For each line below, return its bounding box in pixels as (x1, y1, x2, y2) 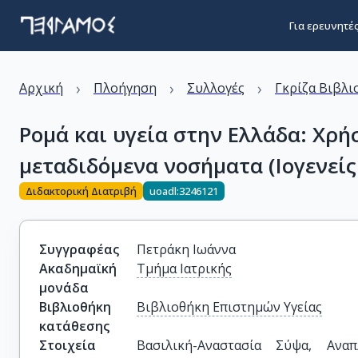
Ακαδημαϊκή (39, 260, 117, 277)
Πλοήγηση (93, 79, 157, 97)
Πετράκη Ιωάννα (137, 241, 237, 258)
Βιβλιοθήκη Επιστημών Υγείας (137, 298, 323, 316)
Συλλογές (187, 79, 245, 97)
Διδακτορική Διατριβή (26, 183, 137, 198)
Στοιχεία (39, 336, 96, 354)
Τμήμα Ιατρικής (137, 260, 233, 277)
